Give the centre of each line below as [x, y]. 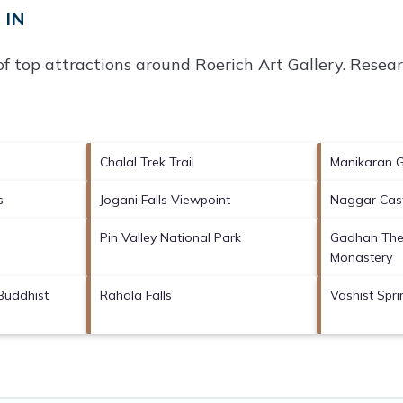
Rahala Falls [135, 295]
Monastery [362, 257]
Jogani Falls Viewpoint [165, 199]
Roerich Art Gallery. [270, 64]
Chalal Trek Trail [147, 161]
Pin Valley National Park [170, 237]
